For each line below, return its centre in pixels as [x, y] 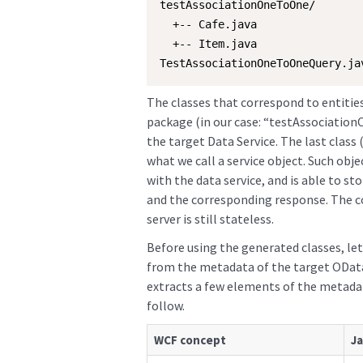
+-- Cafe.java [208, 24]
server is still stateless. [210, 219]
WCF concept [190, 340]
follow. [165, 305]
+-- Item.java [208, 44]
